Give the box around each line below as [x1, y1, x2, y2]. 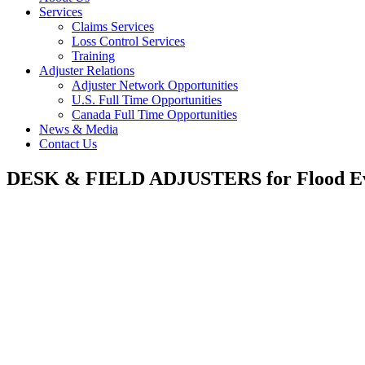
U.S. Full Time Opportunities [72, 93, 222, 107]
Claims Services [72, 20, 154, 33]
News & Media [39, 122, 118, 136]
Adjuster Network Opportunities [72, 78, 238, 92]
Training [72, 49, 115, 63]
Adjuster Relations [39, 64, 134, 77]
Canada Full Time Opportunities [72, 108, 237, 121]
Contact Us [39, 137, 97, 151]
